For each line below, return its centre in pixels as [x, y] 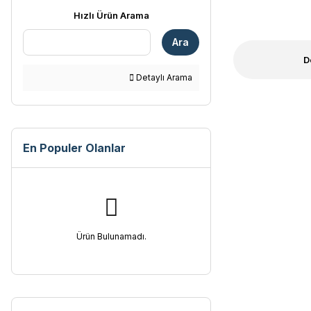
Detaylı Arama [163, 77]
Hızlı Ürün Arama [111, 15]
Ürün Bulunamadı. [111, 236]
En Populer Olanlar [74, 148]
